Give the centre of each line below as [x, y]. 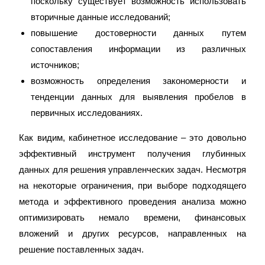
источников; [55, 65]
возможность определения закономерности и [138, 81]
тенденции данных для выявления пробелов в [138, 97]
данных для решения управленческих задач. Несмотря [132, 169]
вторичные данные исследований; [101, 17]
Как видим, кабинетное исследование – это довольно [132, 138]
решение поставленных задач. [82, 249]
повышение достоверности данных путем [138, 33]
